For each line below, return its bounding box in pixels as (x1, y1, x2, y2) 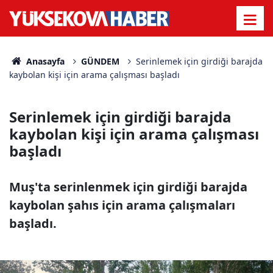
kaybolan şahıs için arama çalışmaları (9, 197, 235, 213)
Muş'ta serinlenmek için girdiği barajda (9, 179, 247, 195)
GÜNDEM (80, 55, 119, 67)
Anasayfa (23, 55, 65, 67)
